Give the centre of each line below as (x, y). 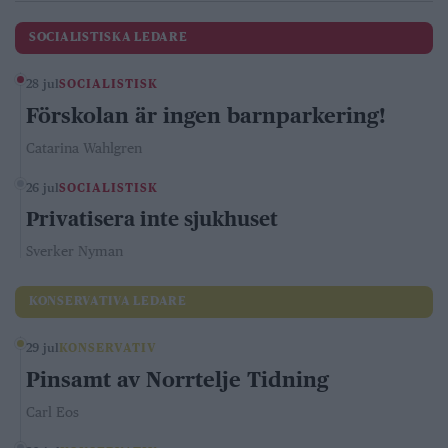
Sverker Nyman (74, 251)
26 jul (43, 188)
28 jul (43, 84)
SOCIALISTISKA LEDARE (108, 38)
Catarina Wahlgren (84, 148)
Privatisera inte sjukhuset (152, 219)
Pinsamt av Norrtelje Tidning (177, 379)
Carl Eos (52, 412)
